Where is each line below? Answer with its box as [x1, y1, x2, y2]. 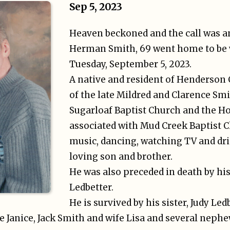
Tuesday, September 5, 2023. [69, 58, 191, 70]
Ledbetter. [69, 181, 113, 193]
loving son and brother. [69, 150, 172, 162]
